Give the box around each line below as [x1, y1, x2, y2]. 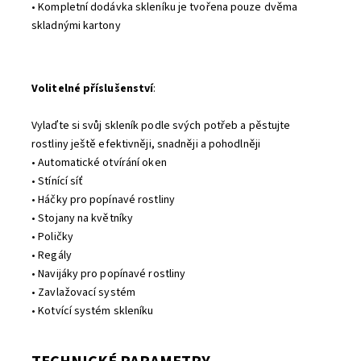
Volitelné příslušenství [31, 81, 154, 97]
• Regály [31, 247, 72, 263]
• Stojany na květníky [31, 210, 134, 226]
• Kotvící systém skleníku [31, 303, 154, 319]
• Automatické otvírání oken [31, 155, 167, 171]
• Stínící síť [31, 173, 84, 189]
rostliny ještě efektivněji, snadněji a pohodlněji [31, 136, 260, 152]
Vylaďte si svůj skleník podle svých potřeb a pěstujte [31, 118, 291, 134]
